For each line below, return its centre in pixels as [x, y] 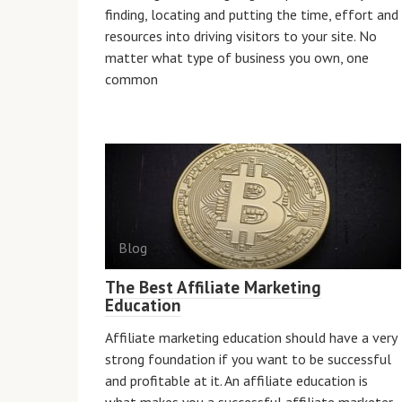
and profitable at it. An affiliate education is [236, 380]
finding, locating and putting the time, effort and [252, 14]
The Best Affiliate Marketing [213, 287]
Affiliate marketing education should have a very [251, 337]
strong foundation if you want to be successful [248, 359]
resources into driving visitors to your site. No [241, 36]
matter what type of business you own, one [237, 57]
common [131, 79]
